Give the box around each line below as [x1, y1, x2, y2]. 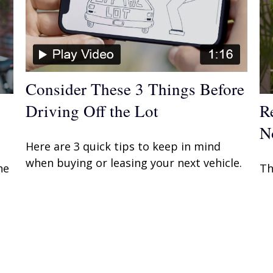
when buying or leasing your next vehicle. [26, 155, 243, 170]
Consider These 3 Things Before [26, 77, 245, 100]
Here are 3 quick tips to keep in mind [26, 138, 221, 154]
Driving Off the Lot [26, 99, 159, 122]
